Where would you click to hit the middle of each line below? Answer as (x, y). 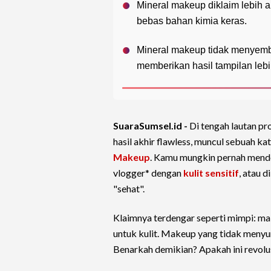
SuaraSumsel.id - (151, 126)
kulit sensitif (211, 173)
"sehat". (129, 189)
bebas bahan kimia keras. (192, 21)
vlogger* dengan (148, 173)
